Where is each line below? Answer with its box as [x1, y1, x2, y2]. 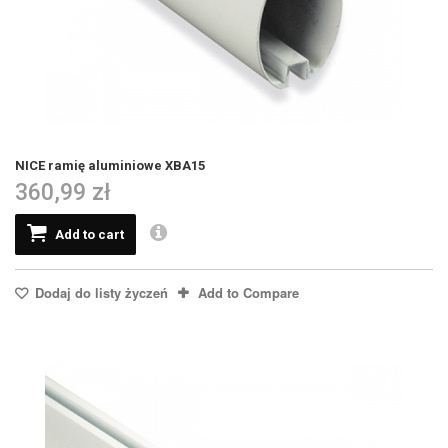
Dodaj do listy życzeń [31, 282, 168, 302]
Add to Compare [198, 282, 299, 302]
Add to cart [55, 226, 124, 242]
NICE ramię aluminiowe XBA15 [15, 157, 205, 173]
